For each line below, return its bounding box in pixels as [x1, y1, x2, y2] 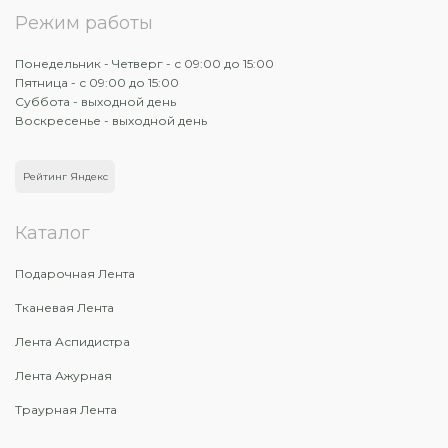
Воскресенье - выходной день [15, 113, 207, 128]
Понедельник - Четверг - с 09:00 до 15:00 [15, 56, 274, 71]
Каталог [15, 222, 90, 244]
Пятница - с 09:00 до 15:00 [15, 75, 179, 90]
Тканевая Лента [15, 300, 114, 315]
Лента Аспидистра [15, 334, 130, 349]
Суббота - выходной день [15, 94, 176, 109]
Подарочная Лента [15, 266, 135, 281]
